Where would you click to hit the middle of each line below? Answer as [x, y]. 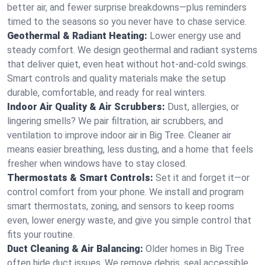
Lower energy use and [195, 36]
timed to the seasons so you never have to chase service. [127, 22]
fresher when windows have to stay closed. [97, 164]
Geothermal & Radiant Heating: [77, 36]
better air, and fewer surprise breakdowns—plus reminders [127, 7]
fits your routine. [41, 235]
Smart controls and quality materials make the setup [117, 78]
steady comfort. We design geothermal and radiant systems [132, 50]
